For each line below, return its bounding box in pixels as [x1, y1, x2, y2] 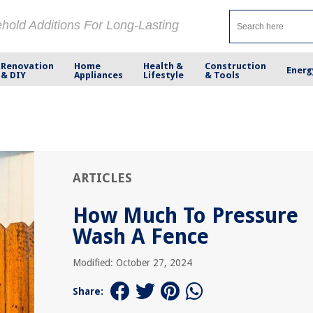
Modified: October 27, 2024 [73, 257, 192, 268]
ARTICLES [73, 170, 132, 185]
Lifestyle [143, 69, 184, 80]
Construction [204, 60, 266, 71]
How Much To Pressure [73, 203, 298, 228]
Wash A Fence [73, 224, 209, 249]
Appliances [74, 69, 124, 80]
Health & [143, 60, 184, 71]
